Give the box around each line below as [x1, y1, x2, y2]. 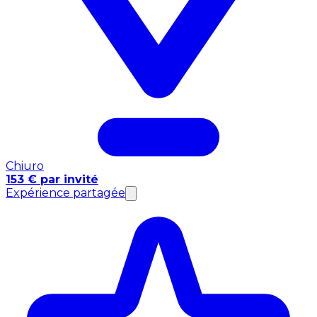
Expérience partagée [6, 186, 125, 200]
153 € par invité [6, 173, 98, 187]
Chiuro [6, 159, 44, 173]
